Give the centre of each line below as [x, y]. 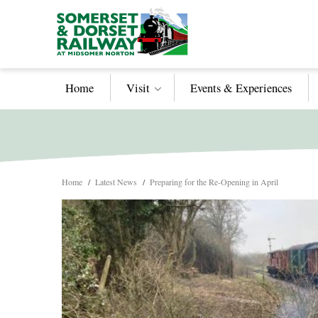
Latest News [116, 182]
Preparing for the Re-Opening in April [214, 182]
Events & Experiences [241, 88]
